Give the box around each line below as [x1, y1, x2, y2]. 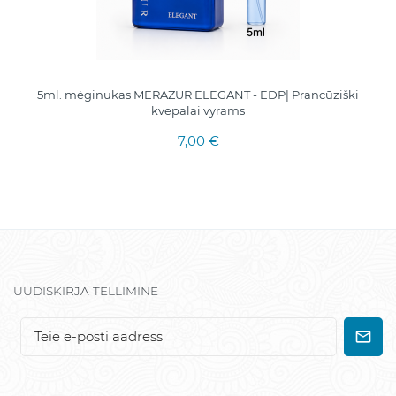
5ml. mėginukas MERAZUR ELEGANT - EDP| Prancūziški [37, 87, 359, 102]
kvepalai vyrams [151, 103, 245, 118]
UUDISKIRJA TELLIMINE [13, 283, 158, 298]
